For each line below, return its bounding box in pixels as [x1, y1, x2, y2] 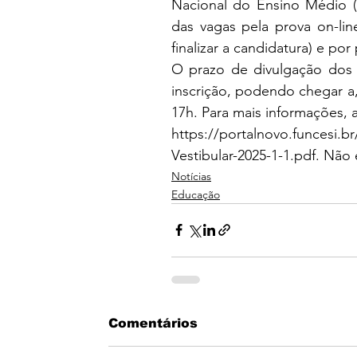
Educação [171, 186, 220, 202]
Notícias [171, 168, 211, 183]
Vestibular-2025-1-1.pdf [171, 146, 316, 164]
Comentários [108, 316, 198, 330]
